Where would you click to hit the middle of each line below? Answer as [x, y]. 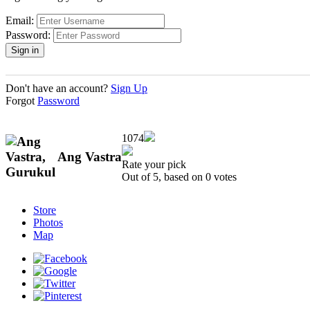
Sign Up [129, 89]
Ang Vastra [90, 157]
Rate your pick [154, 165]
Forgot [21, 101]
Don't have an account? [58, 89]
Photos [48, 222]
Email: [20, 21]
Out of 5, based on [164, 177]
